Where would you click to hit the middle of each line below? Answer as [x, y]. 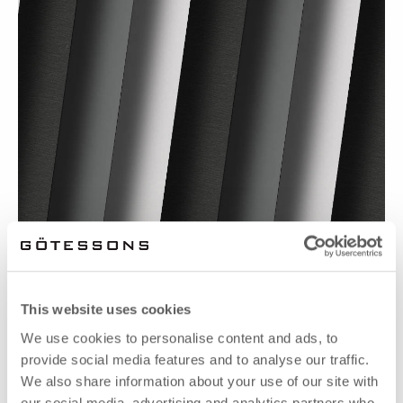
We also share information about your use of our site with [200, 381]
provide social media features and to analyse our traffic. [195, 359]
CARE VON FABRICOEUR [96, 250]
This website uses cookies [106, 309]
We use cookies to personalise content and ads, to [179, 337]
